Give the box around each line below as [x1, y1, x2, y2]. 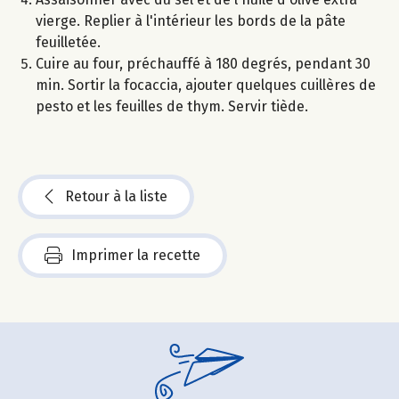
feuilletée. [36, 33, 101, 51]
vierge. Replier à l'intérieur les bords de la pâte [36, 12, 346, 29]
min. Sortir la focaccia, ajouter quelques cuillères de [36, 76, 376, 94]
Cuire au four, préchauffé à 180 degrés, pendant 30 [36, 54, 370, 72]
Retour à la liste [65, 187, 167, 205]
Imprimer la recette [71, 246, 200, 264]
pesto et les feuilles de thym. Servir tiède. [36, 97, 308, 115]
